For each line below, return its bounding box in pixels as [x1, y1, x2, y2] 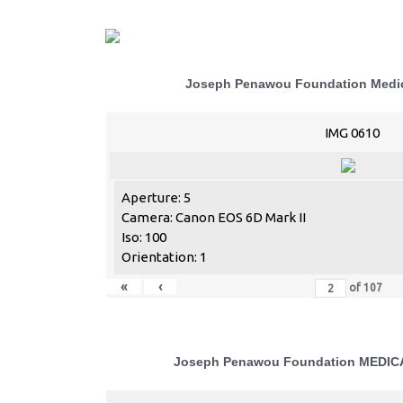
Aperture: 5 [121, 190, 191, 205]
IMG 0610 [324, 125, 380, 140]
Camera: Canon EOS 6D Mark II [121, 210, 306, 225]
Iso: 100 [121, 229, 166, 245]
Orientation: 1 [121, 249, 207, 264]
